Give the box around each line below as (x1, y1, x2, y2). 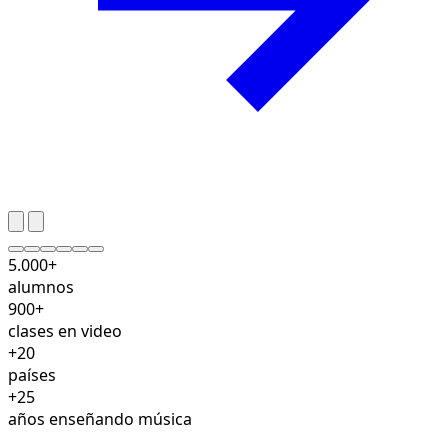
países (8, 363, 56, 386)
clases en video (8, 319, 122, 342)
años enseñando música (8, 407, 192, 430)
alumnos (8, 275, 74, 298)
